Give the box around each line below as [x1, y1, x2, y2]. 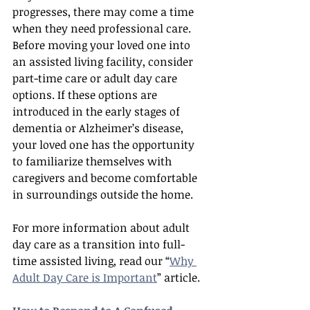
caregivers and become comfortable [12, 170, 200, 185]
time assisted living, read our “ [12, 253, 170, 268]
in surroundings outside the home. [12, 187, 193, 202]
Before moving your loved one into [12, 37, 193, 53]
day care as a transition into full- [12, 237, 185, 252]
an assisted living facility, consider [12, 54, 196, 69]
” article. [157, 270, 200, 285]
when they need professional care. [12, 21, 194, 36]
